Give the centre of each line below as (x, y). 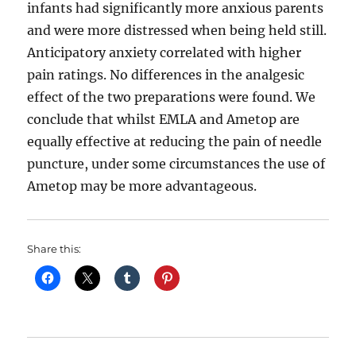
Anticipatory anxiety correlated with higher (164, 53)
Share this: (54, 249)
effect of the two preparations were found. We (172, 97)
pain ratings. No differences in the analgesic (166, 75)
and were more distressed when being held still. (177, 31)
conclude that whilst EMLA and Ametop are (164, 120)
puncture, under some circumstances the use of (176, 164)
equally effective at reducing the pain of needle (175, 142)
